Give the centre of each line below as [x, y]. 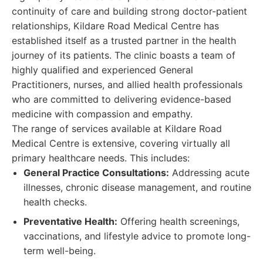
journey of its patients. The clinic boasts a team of [124, 55]
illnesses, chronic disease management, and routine [137, 187]
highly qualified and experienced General [102, 70]
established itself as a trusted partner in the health [124, 41]
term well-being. [60, 251]
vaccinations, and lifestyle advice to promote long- [137, 236]
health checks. [55, 202]
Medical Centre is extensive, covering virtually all [121, 143]
